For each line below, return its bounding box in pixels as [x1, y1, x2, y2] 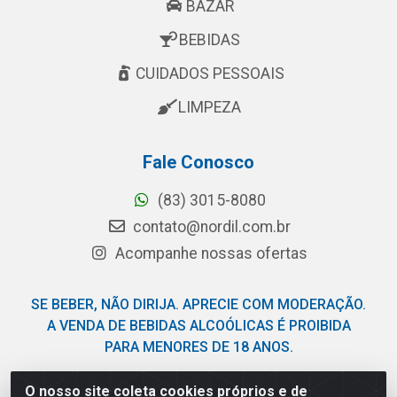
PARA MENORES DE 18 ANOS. [104, 339, 293, 355]
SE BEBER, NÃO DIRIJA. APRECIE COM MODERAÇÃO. [31, 296, 366, 313]
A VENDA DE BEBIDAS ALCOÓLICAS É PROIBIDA [46, 317, 351, 334]
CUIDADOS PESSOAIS [135, 65, 284, 82]
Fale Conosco [143, 152, 254, 173]
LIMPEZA [178, 98, 241, 116]
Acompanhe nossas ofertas [112, 245, 307, 262]
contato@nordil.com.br [128, 218, 291, 236]
